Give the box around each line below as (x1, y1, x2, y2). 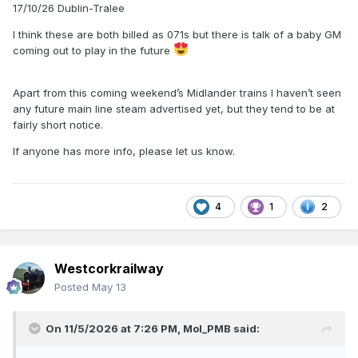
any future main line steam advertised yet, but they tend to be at (13, 102, 335, 116)
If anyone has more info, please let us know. (13, 145, 238, 158)
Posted (54, 280, 92, 294)
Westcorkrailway (54, 261, 164, 277)
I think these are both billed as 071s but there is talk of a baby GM (13, 28, 341, 42)
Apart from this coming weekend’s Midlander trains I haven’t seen (13, 86, 341, 100)
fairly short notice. (13, 118, 106, 132)
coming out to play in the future (13, 44, 173, 58)
